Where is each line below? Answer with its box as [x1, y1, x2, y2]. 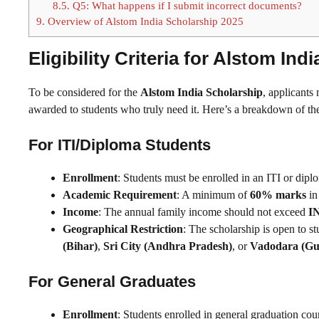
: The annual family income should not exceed [98, 205, 308, 218]
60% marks [250, 188, 306, 201]
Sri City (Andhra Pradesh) [103, 239, 232, 252]
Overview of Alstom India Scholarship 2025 [45, 14, 244, 27]
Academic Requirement [63, 188, 177, 201]
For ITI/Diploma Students [28, 135, 211, 154]
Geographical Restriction [63, 222, 183, 235]
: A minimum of [177, 188, 250, 201]
